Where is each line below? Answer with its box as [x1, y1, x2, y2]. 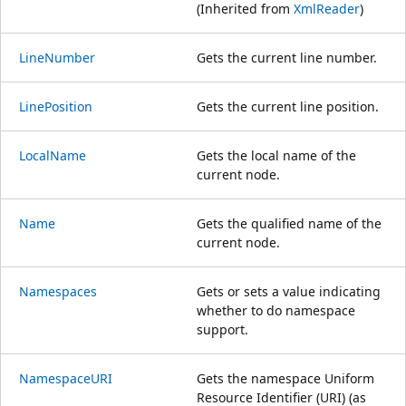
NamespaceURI [19, 369, 112, 387]
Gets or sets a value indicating [197, 282, 381, 300]
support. [197, 320, 248, 338]
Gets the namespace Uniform [197, 369, 374, 387]
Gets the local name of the [197, 146, 356, 164]
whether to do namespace [197, 301, 355, 319]
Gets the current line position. [197, 97, 379, 115]
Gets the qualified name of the [197, 214, 382, 232]
